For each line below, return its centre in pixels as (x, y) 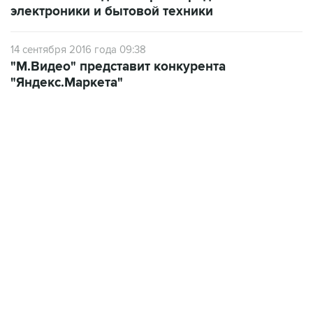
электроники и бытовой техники (112, 12)
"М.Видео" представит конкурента (118, 67)
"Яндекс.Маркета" (67, 83)
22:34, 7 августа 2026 (55, 172)
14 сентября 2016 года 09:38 (78, 50)
